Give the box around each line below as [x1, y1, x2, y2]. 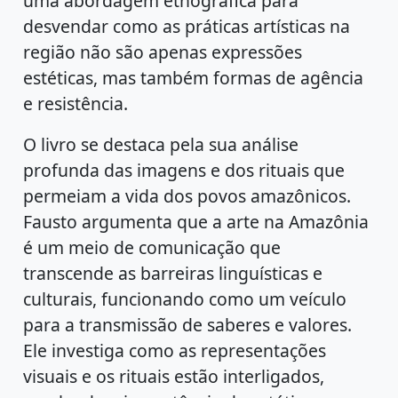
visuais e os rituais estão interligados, [23, 364, 325, 389]
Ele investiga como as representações [23, 338, 327, 363]
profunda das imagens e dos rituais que [23, 158, 346, 183]
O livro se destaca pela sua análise [23, 132, 299, 157]
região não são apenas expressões [23, 39, 303, 64]
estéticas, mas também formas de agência [23, 65, 364, 90]
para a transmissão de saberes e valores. [23, 313, 353, 338]
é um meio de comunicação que [23, 235, 282, 260]
